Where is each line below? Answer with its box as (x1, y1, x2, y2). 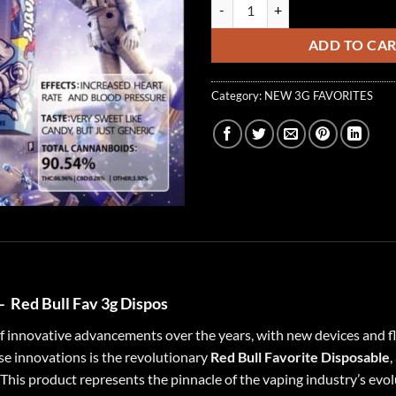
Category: (211, 88, 264, 103)
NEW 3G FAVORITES (264, 88, 373, 103)
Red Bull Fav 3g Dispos (8, 293, 171, 313)
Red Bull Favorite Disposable (210, 348, 390, 365)
